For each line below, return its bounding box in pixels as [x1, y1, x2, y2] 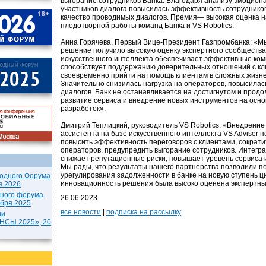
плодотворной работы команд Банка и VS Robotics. [61, 21, 234, 30]
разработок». [61, 104, 106, 113]
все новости [61, 208, 101, 216]
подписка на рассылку [106, 208, 181, 216]
